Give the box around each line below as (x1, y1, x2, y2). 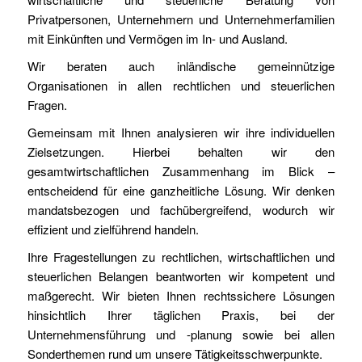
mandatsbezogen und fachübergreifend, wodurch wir (27, 201, 335, 218)
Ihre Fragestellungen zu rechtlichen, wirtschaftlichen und (27, 248, 335, 265)
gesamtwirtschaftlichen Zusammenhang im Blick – (27, 162, 335, 179)
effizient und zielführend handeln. (27, 221, 199, 238)
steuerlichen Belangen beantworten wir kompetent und (27, 267, 335, 284)
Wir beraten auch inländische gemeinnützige (27, 57, 335, 74)
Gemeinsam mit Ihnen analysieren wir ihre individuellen (27, 124, 335, 141)
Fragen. (27, 96, 67, 113)
